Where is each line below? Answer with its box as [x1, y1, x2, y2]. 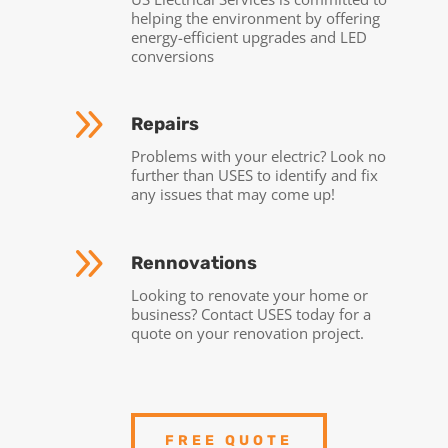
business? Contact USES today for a [131, 303, 372, 324]
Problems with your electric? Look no [131, 146, 387, 167]
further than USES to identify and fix [131, 165, 379, 186]
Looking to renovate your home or [131, 284, 369, 305]
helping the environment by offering [131, 7, 381, 28]
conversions [131, 45, 215, 66]
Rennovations [131, 251, 258, 274]
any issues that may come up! [131, 184, 336, 205]
